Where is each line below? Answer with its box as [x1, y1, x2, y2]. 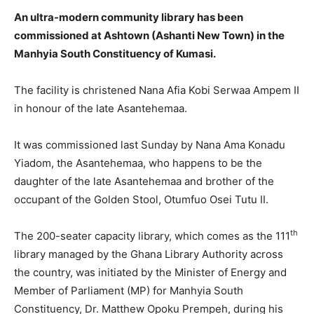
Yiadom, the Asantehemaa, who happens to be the [14, 156, 262, 170]
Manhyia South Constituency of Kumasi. [14, 47, 216, 61]
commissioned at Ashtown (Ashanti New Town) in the [14, 29, 285, 43]
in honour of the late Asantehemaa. [14, 102, 187, 116]
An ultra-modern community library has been [14, 11, 243, 25]
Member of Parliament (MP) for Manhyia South [14, 284, 243, 298]
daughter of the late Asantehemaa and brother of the [14, 175, 274, 189]
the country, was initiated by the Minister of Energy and [14, 266, 287, 280]
